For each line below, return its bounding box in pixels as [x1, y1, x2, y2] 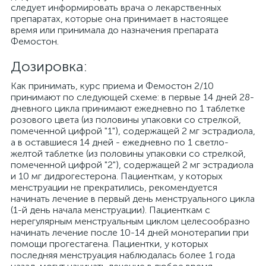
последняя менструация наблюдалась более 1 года [11, 249, 235, 261]
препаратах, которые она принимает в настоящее [11, 13, 229, 24]
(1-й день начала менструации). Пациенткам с [11, 204, 210, 216]
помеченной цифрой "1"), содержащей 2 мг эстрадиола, [11, 125, 255, 137]
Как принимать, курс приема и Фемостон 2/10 [11, 80, 214, 91]
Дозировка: [11, 58, 87, 75]
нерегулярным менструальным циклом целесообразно [11, 216, 250, 227]
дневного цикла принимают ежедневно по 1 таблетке [11, 103, 245, 114]
